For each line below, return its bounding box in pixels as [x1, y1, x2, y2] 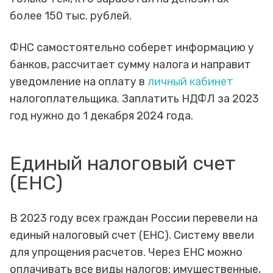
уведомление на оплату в [10, 75, 145, 89]
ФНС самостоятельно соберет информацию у [10, 41, 254, 55]
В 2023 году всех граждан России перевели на [10, 211, 258, 225]
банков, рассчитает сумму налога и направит [10, 58, 251, 72]
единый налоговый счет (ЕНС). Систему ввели [10, 229, 254, 243]
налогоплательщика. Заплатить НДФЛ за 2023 [10, 92, 259, 106]
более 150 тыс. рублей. [10, 9, 132, 23]
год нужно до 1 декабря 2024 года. [10, 109, 196, 123]
